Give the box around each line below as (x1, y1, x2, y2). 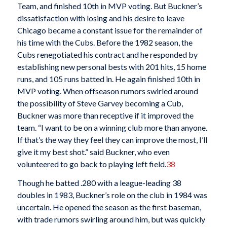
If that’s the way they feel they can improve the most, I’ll (17, 134, 207, 144)
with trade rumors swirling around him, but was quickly (17, 214, 205, 224)
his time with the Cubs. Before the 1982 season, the (17, 37, 193, 47)
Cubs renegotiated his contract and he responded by (17, 49, 198, 59)
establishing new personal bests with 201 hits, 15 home (17, 61, 206, 71)
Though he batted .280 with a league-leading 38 (17, 178, 181, 188)
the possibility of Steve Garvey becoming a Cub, (17, 98, 183, 108)
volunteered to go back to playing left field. (17, 159, 166, 169)
